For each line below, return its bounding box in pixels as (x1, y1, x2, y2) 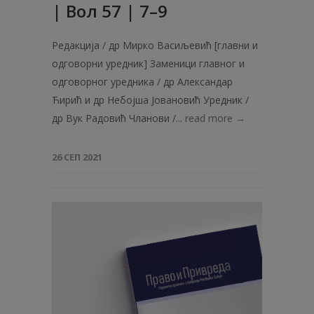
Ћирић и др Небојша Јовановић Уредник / (52, 93, 249, 107)
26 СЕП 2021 (52, 151, 102, 163)
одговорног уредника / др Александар (52, 75, 233, 88)
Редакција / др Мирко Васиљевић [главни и (52, 39, 258, 52)
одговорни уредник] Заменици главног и (52, 57, 245, 70)
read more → (185, 111, 245, 125)
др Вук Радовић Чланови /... (52, 111, 185, 125)
